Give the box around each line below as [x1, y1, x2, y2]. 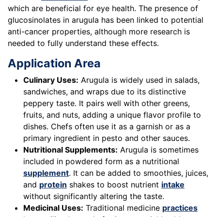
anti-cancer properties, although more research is [8, 27, 190, 37]
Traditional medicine [83, 203, 162, 213]
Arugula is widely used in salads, [78, 75, 200, 85]
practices [162, 203, 198, 213]
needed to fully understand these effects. [8, 38, 159, 48]
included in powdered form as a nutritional [23, 156, 179, 167]
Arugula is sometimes [118, 145, 199, 155]
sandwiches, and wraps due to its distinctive [23, 87, 186, 97]
